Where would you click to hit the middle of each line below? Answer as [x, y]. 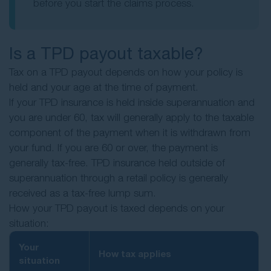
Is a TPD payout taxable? [106, 53]
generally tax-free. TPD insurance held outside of [117, 163]
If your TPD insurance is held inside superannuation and [132, 103]
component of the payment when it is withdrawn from [130, 133]
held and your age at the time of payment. [104, 87]
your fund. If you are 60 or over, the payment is [113, 148]
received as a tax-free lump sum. [83, 193]
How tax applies [135, 254]
